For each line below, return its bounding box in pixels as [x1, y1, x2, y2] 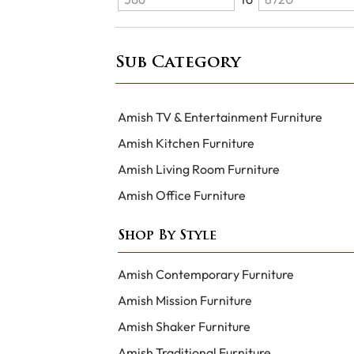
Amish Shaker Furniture [117, 318, 250, 335]
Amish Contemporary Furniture [117, 266, 294, 283]
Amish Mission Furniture [117, 292, 252, 309]
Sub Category [115, 55, 240, 71]
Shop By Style [117, 230, 217, 243]
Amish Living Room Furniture [117, 160, 280, 177]
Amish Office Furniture [117, 186, 246, 203]
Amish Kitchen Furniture [117, 134, 254, 151]
